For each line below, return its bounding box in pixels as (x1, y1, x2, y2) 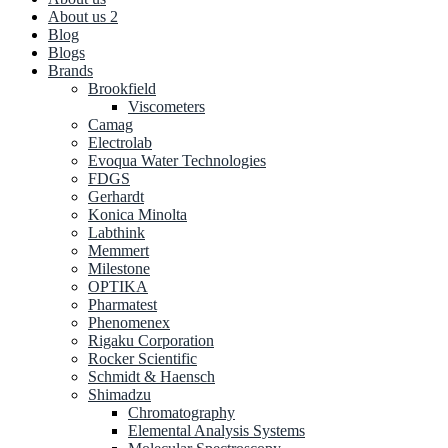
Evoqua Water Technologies (88, 152, 266, 170)
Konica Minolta (88, 206, 187, 224)
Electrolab (88, 134, 152, 152)
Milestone (88, 260, 150, 278)
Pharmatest (88, 296, 157, 314)
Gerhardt (88, 188, 144, 206)
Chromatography (128, 404, 235, 422)
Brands (48, 62, 93, 80)
